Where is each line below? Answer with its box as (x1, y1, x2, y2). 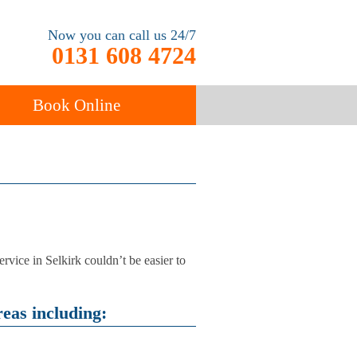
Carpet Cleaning (41, 190, 123, 204)
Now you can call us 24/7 (48, 27, 196, 43)
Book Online (33, 96, 120, 115)
